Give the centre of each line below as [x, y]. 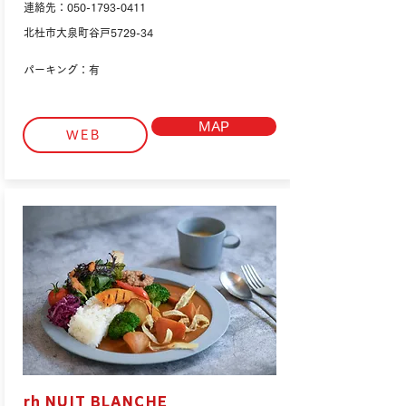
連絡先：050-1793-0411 [85, 7]
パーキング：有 [62, 70]
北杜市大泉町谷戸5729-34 [88, 33]
